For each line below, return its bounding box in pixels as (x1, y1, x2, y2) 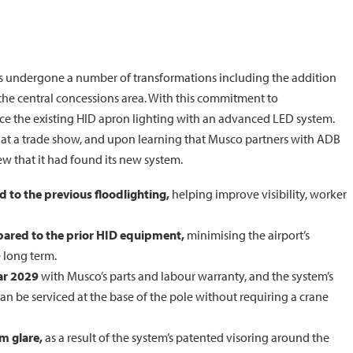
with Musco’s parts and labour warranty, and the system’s (39, 267, 333, 284)
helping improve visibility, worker (169, 185, 347, 202)
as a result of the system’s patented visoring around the (43, 329, 329, 345)
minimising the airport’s (184, 226, 310, 243)
